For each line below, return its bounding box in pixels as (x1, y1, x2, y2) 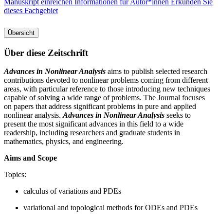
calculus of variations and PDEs (23, 187, 121, 196)
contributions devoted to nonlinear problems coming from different (4, 76, 208, 85)
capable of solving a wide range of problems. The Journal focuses (4, 93, 205, 102)
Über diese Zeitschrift (4, 47, 88, 58)
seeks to (164, 111, 191, 120)
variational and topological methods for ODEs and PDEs (23, 203, 198, 212)
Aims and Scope (4, 154, 57, 163)
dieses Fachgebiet (4, 6, 58, 15)
